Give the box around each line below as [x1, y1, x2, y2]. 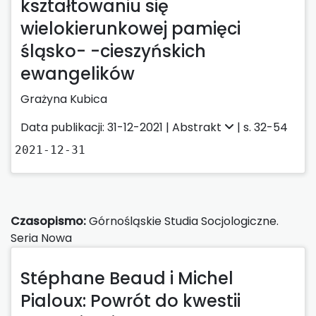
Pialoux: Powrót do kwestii [20, 288, 241, 312]
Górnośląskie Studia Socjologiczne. [86, 212, 279, 229]
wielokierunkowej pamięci [20, 16, 241, 40]
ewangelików [20, 61, 135, 85]
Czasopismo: [11, 212, 86, 229]
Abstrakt [172, 119, 224, 135]
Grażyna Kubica [20, 90, 107, 107]
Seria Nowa [11, 229, 72, 246]
